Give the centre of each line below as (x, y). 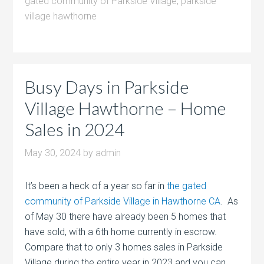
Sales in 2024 (75, 129)
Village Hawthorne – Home (126, 108)
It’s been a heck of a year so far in (96, 186)
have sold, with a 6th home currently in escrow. (122, 232)
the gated (187, 186)
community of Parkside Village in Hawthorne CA (123, 201)
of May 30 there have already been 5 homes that (126, 216)
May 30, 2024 (53, 153)
